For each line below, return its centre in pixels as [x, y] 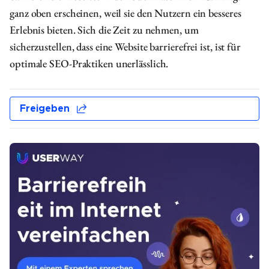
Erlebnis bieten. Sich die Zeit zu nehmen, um [104, 30]
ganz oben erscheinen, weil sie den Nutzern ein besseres [125, 13]
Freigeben [45, 109]
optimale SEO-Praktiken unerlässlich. [89, 63]
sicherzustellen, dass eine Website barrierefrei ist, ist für [125, 47]
